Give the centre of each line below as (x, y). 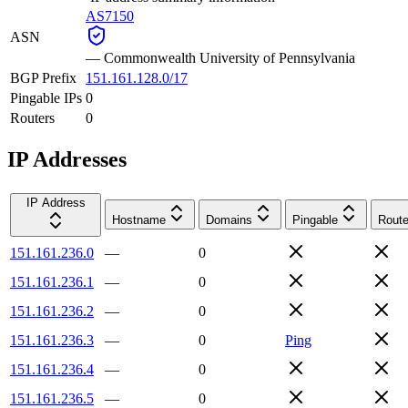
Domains (229, 219)
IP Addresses (67, 159)
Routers (32, 117)
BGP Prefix (43, 77)
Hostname (139, 219)
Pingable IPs (46, 97)
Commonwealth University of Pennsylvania (229, 57)
